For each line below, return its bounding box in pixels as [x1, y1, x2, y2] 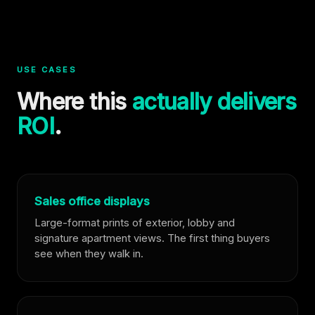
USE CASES [17, 64, 77, 75]
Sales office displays [34, 193, 150, 208]
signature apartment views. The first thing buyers [34, 231, 270, 245]
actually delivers [131, 87, 297, 115]
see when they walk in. [34, 247, 143, 260]
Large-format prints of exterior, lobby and [34, 216, 235, 229]
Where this [17, 87, 132, 115]
